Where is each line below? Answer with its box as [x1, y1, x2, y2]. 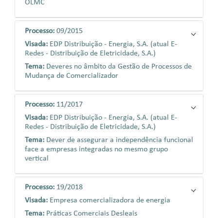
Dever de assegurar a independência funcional [46, 136, 193, 144]
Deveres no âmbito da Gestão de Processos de [46, 63, 192, 71]
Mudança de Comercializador [25, 72, 118, 80]
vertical [25, 155, 49, 163]
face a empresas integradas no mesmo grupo [25, 145, 168, 153]
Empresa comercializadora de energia [50, 197, 170, 204]
